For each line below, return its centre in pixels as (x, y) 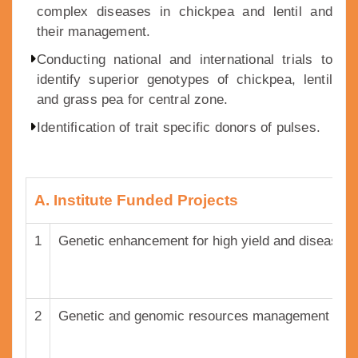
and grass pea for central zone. (133, 100)
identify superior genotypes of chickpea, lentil (185, 80)
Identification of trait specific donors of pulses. (179, 128)
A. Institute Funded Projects (136, 201)
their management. (94, 32)
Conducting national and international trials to (185, 60)
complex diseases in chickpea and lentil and (185, 12)
